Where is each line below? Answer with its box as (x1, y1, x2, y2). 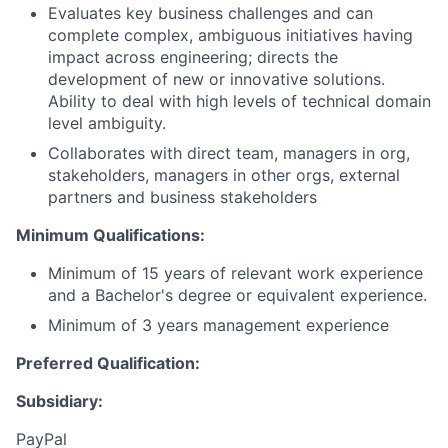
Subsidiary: (16, 391, 103, 411)
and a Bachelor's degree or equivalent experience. (48, 285, 427, 305)
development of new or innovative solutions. (48, 69, 385, 89)
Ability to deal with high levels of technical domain (48, 91, 431, 111)
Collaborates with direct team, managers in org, (48, 143, 410, 163)
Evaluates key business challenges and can (48, 3, 373, 23)
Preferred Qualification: (16, 353, 200, 373)
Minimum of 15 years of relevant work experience (48, 263, 423, 283)
